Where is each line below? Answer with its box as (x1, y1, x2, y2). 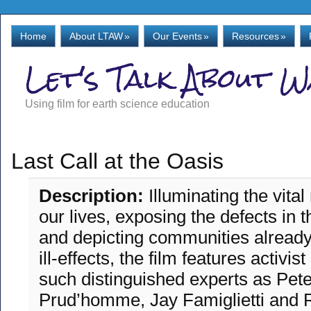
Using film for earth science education (25, 98, 210, 110)
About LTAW (69, 31, 123, 42)
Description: (39, 185, 149, 206)
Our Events (153, 31, 202, 42)
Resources (232, 31, 279, 42)
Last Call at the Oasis (11, 149, 224, 174)
